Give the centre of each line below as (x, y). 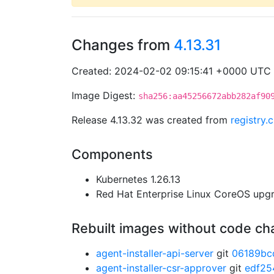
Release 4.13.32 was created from (151, 120)
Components (112, 154)
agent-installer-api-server (155, 253)
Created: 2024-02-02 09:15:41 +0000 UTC (171, 71)
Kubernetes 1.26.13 (138, 179)
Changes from (123, 45)
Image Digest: (105, 95)
